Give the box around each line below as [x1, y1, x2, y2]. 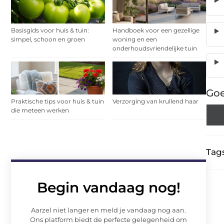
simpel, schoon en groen [11, 35, 85, 43]
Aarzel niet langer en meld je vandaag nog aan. [31, 206, 186, 214]
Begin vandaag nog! [36, 179, 180, 196]
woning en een [112, 35, 157, 43]
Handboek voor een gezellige [112, 26, 199, 34]
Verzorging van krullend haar [112, 97, 198, 105]
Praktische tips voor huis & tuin [11, 97, 104, 105]
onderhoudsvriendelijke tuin [112, 44, 197, 52]
